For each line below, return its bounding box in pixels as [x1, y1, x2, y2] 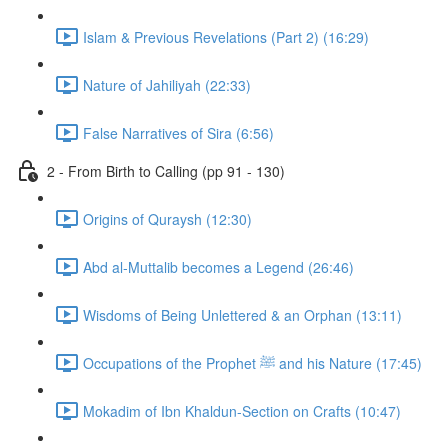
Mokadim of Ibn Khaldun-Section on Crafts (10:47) [83, 400, 401, 421]
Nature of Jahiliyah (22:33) [83, 74, 251, 95]
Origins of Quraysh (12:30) [83, 208, 252, 229]
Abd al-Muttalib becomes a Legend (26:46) [83, 256, 354, 277]
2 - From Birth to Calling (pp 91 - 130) [47, 160, 285, 181]
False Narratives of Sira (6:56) [83, 122, 274, 143]
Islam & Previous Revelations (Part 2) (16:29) [83, 26, 369, 47]
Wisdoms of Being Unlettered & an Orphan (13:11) [83, 304, 402, 325]
